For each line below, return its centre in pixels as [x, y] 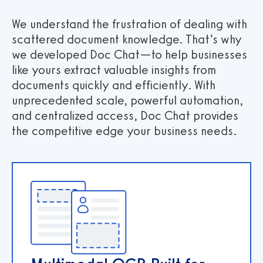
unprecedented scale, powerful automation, [127, 100]
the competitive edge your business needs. [124, 130]
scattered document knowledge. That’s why [127, 39]
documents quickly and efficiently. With [114, 85]
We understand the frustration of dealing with [129, 23]
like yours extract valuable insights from [114, 69]
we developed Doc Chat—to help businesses [129, 54]
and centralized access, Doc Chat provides [125, 115]
